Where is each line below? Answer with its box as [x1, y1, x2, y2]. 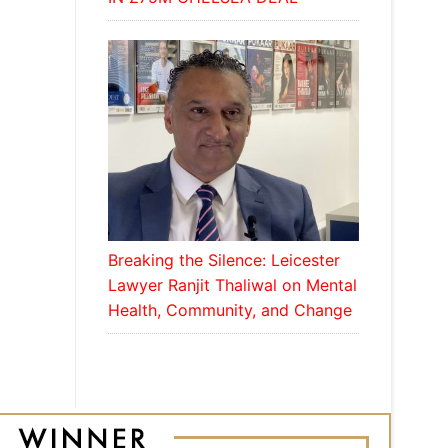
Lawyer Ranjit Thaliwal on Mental [107, 275, 357, 296]
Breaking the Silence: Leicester [107, 250, 340, 271]
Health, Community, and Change [107, 300, 352, 321]
